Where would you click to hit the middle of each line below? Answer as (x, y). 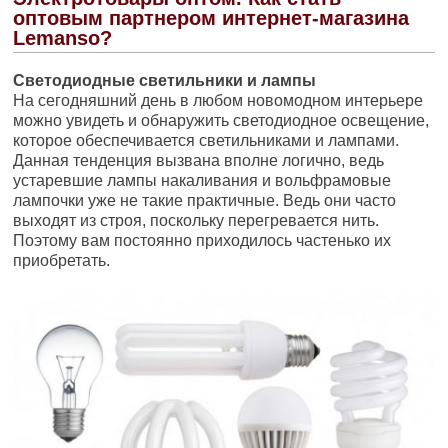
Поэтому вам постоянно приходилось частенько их (202, 240)
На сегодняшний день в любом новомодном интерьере (218, 100)
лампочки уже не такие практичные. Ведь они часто (205, 200)
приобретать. (62, 260)
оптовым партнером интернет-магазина (211, 18)
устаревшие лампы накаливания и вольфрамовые (202, 180)
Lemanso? (63, 38)
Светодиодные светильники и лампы (165, 80)
